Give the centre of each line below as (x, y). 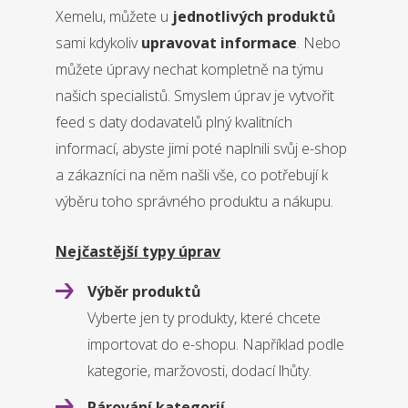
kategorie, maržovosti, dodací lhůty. (199, 371)
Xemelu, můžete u (113, 17)
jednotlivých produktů (254, 17)
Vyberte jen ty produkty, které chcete (204, 318)
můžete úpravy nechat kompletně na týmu (189, 70)
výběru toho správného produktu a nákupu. (194, 202)
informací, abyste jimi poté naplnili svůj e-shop (201, 149)
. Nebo (318, 43)
